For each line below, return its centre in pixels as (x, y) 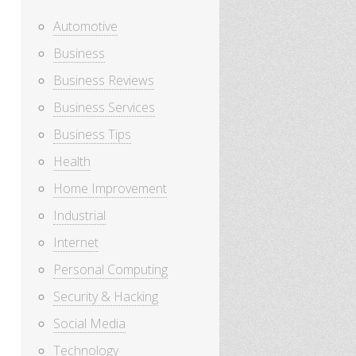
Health (72, 162)
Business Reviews (104, 81)
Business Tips (92, 135)
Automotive (85, 27)
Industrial (79, 216)
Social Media (89, 324)
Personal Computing (110, 270)
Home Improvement (110, 189)
